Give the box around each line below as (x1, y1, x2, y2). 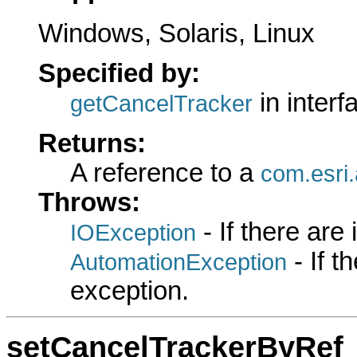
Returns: (38, 128, 146, 158)
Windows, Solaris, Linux (38, 19, 315, 49)
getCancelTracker (70, 90, 253, 117)
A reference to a (70, 158, 261, 187)
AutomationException (70, 248, 287, 275)
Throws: (38, 187, 140, 217)
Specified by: (38, 59, 200, 88)
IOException (70, 218, 196, 245)
